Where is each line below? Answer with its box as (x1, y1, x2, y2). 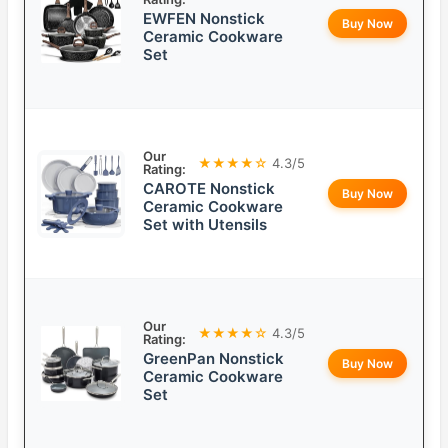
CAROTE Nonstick (143, 179, 275, 199)
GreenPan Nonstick (143, 349, 284, 369)
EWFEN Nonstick (143, 9, 265, 29)
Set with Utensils (143, 215, 267, 235)
